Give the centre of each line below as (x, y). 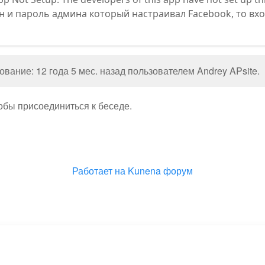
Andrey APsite (227, 71)
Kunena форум (160, 171)
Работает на (99, 171)
